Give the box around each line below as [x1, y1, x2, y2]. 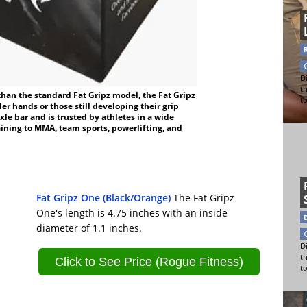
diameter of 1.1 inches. [36, 221, 143, 234]
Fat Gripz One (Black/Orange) [36, 191, 171, 204]
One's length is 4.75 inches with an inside [36, 206, 228, 219]
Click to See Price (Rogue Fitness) [55, 254, 244, 269]
